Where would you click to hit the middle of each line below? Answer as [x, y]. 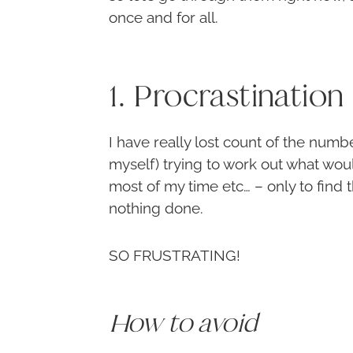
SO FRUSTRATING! [175, 256]
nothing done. [156, 208]
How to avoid [183, 323]
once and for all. [163, 18]
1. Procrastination [227, 97]
